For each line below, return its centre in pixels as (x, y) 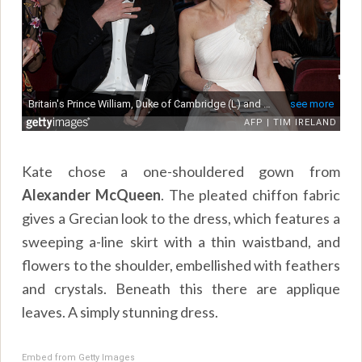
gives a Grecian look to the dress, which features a (181, 218)
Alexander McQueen (91, 194)
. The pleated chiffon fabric (250, 194)
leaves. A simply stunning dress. (120, 311)
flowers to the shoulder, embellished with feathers (181, 265)
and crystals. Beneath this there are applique (181, 288)
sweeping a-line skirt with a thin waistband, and (181, 241)
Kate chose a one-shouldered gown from (181, 171)
